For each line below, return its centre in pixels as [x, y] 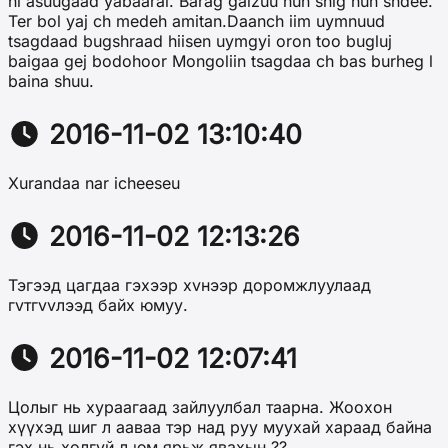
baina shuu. [51, 81]
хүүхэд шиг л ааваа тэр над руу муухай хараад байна [220, 427]
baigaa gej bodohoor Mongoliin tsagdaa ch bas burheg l [220, 61]
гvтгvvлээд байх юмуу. [98, 305]
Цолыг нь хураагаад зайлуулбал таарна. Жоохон [200, 407]
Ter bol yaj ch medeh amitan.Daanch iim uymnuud [196, 21]
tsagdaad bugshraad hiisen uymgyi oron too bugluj [200, 41]
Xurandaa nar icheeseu [94, 183]
